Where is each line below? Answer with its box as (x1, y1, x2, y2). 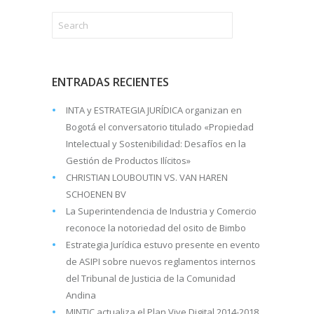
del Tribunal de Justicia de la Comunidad (66, 272, 235, 285)
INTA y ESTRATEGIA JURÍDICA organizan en (66, 104, 242, 116)
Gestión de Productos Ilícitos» (66, 154, 191, 167)
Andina (66, 289, 96, 301)
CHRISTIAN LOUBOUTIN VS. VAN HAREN (66, 171, 228, 184)
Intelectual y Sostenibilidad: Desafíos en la (66, 137, 246, 150)
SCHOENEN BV (66, 188, 126, 200)
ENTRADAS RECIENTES (52, 74, 169, 90)
